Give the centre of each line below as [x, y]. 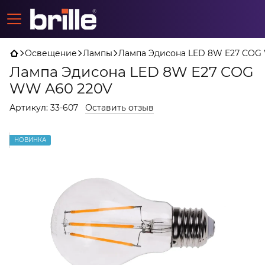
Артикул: [29, 108]
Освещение [51, 53]
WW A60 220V [61, 88]
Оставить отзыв [119, 108]
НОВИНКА [30, 140]
